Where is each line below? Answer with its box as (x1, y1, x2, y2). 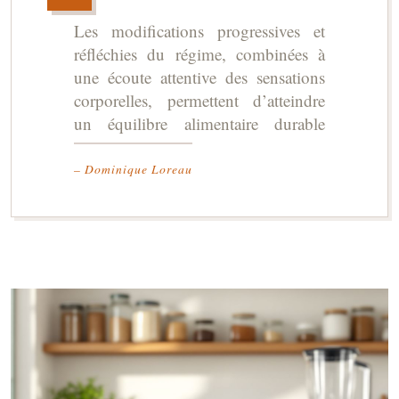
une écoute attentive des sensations (74, 66, 325, 88)
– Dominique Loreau (74, 160, 192, 177)
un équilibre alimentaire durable (74, 112, 325, 134)
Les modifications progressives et (74, 20, 325, 42)
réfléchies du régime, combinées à (74, 43, 325, 65)
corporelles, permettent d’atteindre (74, 89, 325, 111)
